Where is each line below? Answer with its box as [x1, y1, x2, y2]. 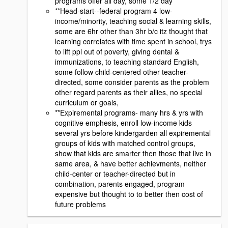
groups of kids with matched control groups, [55, 138, 195, 149]
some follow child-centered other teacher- [55, 67, 188, 77]
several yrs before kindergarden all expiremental [55, 128, 211, 138]
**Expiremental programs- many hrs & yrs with [55, 107, 203, 118]
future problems [55, 199, 106, 210]
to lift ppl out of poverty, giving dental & [55, 46, 179, 57]
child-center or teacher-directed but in [55, 168, 176, 179]
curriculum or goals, [55, 97, 119, 108]
